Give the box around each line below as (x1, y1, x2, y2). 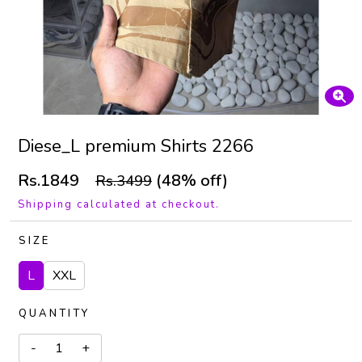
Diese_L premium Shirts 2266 (18, 134, 254, 158)
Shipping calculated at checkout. (18, 197, 220, 212)
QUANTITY (19, 306, 90, 321)
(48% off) (152, 170, 228, 192)
